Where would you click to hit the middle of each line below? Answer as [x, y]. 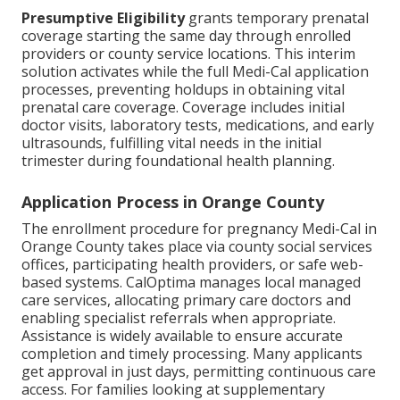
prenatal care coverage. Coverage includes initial [183, 108]
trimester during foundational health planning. [178, 161]
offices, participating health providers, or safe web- [192, 265]
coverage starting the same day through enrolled [186, 36]
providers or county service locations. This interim [188, 54]
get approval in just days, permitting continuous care [199, 372]
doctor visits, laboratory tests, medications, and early [198, 125]
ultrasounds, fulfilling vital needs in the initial [171, 143]
